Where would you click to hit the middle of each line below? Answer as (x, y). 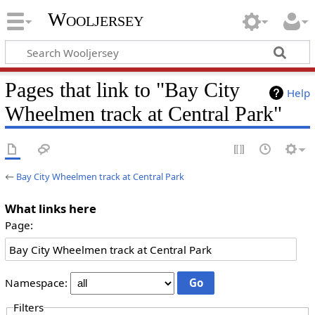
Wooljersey (95, 20)
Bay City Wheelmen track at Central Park (100, 176)
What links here (50, 208)
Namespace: (36, 283)
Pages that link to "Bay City (122, 90)
